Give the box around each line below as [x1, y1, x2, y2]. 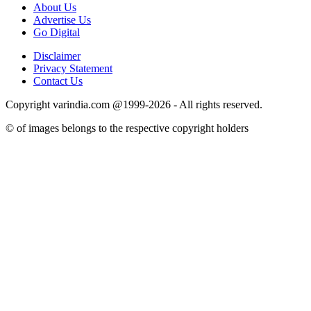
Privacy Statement [33, 62, 112, 75]
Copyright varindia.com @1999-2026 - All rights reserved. [6, 99, 262, 111]
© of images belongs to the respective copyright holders [6, 122, 249, 135]
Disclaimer [33, 50, 81, 62]
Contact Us [33, 75, 83, 87]
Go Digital [33, 26, 80, 39]
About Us [33, 1, 76, 14]
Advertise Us [33, 14, 91, 26]
